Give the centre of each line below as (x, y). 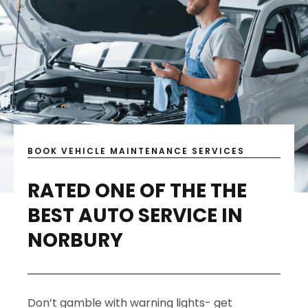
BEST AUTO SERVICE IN (135, 215)
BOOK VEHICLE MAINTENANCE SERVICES (136, 151)
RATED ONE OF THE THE (137, 190)
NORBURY (75, 240)
